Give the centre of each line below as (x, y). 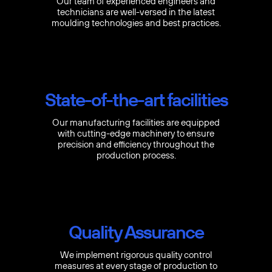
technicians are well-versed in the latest (136, 12)
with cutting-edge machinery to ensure (136, 134)
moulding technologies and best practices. (136, 23)
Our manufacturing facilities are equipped (136, 123)
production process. (136, 156)
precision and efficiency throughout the (136, 145)
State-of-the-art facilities (136, 100)
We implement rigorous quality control (136, 255)
